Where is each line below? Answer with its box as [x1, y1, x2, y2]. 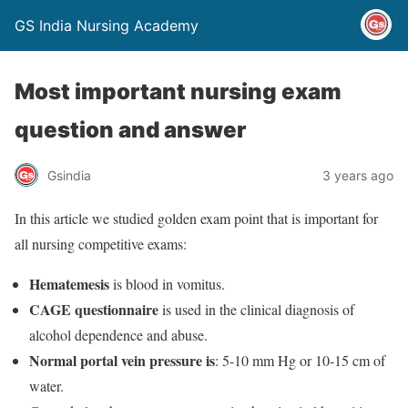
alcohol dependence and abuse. [29, 325, 208, 344]
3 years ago [322, 167, 393, 183]
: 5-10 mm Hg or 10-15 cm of [215, 351, 385, 370]
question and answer [15, 117, 246, 143]
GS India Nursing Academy [15, 16, 199, 35]
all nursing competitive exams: [15, 234, 187, 253]
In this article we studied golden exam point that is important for [15, 209, 378, 228]
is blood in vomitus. [109, 274, 225, 293]
